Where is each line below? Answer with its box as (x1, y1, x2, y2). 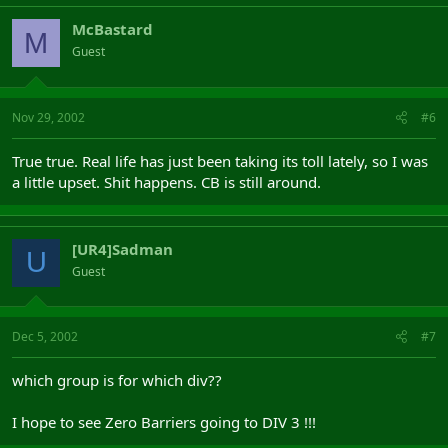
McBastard (72, 19, 153, 39)
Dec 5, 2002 (12, 328, 78, 345)
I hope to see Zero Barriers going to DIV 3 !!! (12, 412, 316, 432)
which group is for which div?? (12, 370, 222, 390)
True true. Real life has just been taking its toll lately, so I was (12, 150, 428, 171)
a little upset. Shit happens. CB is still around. (12, 171, 321, 192)
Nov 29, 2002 (12, 108, 85, 126)
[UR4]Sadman (72, 238, 173, 259)
